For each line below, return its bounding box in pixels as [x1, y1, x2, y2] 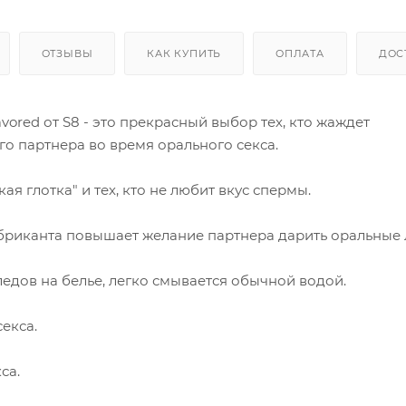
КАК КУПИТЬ [147, 46, 222, 60]
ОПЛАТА [275, 46, 324, 60]
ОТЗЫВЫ [41, 46, 93, 60]
